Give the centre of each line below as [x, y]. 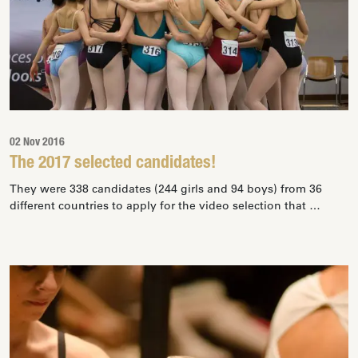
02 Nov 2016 [37, 143]
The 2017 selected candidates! [113, 164]
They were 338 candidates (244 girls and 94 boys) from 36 [166, 189]
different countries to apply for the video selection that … [165, 205]
